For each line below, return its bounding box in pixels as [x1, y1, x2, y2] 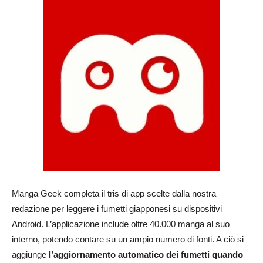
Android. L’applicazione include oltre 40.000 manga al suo [12, 219, 230, 229]
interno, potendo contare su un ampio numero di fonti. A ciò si [12, 234, 244, 244]
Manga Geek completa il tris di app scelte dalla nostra [12, 188, 216, 198]
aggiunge [12, 249, 49, 259]
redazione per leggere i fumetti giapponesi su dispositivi [12, 204, 222, 214]
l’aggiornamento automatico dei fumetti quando [49, 249, 243, 259]
